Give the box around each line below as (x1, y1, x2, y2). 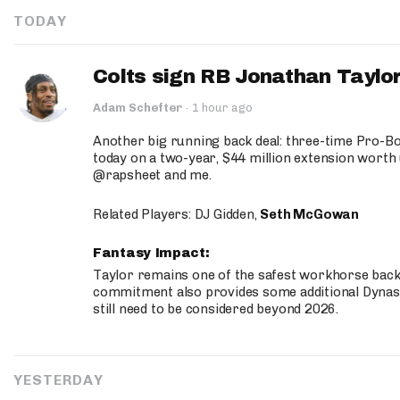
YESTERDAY (13, 371, 104, 388)
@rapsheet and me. (93, 167, 212, 183)
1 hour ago (192, 101, 253, 114)
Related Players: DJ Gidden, (93, 206, 261, 222)
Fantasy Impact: (93, 246, 214, 260)
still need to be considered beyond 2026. (93, 301, 339, 317)
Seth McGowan (260, 206, 360, 222)
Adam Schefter (93, 101, 182, 114)
